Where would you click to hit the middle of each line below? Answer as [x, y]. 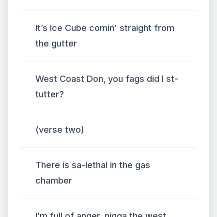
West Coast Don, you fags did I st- [107, 79]
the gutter [56, 43]
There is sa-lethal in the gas [93, 165]
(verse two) [60, 130]
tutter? [50, 94]
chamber [54, 180]
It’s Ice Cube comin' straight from [105, 28]
